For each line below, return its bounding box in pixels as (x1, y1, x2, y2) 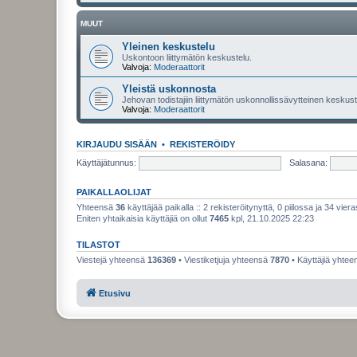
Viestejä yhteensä (76, 255, 147, 265)
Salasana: (288, 157, 328, 167)
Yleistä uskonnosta (122, 83, 216, 95)
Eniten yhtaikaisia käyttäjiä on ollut (76, 214, 210, 223)
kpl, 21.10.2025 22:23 (229, 214, 314, 223)
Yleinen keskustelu (122, 41, 215, 53)
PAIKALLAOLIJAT (76, 187, 151, 197)
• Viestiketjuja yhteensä (176, 255, 270, 265)
